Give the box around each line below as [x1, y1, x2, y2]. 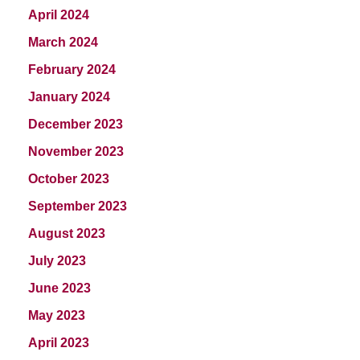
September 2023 [28, 198, 127, 213]
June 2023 [28, 280, 91, 295]
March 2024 [28, 35, 98, 49]
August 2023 [28, 226, 105, 240]
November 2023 [28, 144, 124, 158]
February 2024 [28, 62, 116, 76]
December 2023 [28, 117, 123, 131]
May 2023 [28, 308, 85, 322]
